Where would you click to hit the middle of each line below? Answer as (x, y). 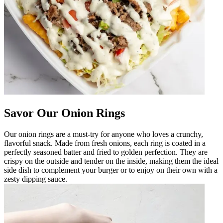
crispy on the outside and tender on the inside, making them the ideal (111, 161)
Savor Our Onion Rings (64, 113)
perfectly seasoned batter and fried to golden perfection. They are (106, 152)
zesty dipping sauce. (36, 179)
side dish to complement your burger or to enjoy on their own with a (111, 170)
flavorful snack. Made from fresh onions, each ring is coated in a (105, 143)
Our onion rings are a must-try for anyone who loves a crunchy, (104, 134)
